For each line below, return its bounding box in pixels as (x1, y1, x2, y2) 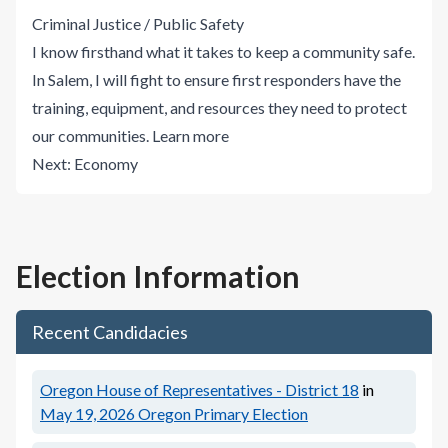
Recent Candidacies (32, 321, 188, 344)
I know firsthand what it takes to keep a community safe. (32, 42, 415, 62)
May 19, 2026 (40, 404, 135, 424)
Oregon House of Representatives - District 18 (40, 380, 359, 400)
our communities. (32, 126, 149, 146)
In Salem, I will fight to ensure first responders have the (32, 70, 401, 90)
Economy (74, 154, 138, 174)
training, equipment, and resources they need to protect (32, 98, 407, 118)
